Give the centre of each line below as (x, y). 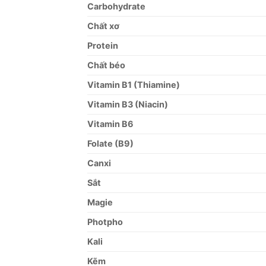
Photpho (105, 221)
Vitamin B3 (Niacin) (128, 104)
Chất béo (106, 65)
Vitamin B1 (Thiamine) (134, 84)
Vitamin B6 (110, 123)
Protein (103, 45)
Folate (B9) (110, 143)
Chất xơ (103, 26)
